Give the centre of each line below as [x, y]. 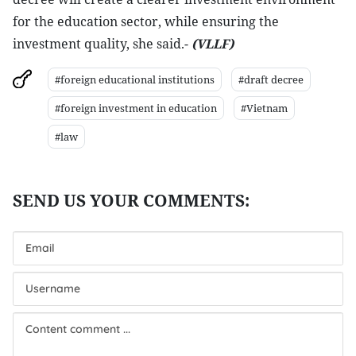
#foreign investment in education [136, 108]
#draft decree [271, 79]
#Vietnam [264, 108]
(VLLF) [211, 44]
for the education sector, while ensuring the [146, 21]
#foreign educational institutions [135, 79]
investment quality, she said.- [101, 44]
